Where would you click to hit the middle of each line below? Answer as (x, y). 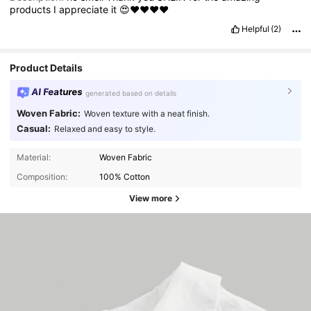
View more (151, 199)
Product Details (47, 67)
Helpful (255, 28)
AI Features (57, 91)
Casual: (33, 128)
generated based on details (131, 93)
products (32, 9)
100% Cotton (125, 177)
